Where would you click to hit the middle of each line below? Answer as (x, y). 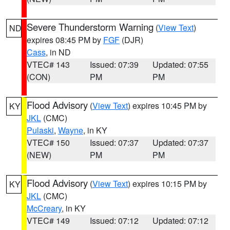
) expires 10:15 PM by (167, 184)
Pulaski (40, 130)
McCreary (44, 208)
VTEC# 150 (48, 142)
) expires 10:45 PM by (167, 106)
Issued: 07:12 (114, 221)
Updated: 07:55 (181, 64)
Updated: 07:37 (181, 142)
